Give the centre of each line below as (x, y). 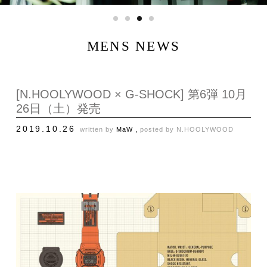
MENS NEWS (133, 46)
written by (98, 129)
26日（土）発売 (58, 108)
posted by (158, 129)
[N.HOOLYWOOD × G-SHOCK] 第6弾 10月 (131, 94)
